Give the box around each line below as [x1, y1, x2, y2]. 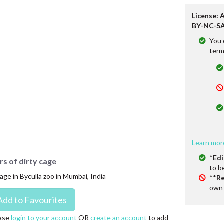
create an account [90, 213, 147, 222]
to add [146, 213, 168, 222]
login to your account [10, 213, 77, 222]
